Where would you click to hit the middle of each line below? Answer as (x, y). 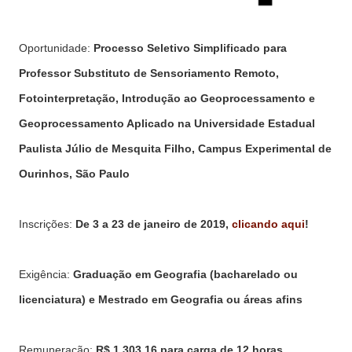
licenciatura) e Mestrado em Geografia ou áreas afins (161, 299)
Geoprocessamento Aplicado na (106, 123)
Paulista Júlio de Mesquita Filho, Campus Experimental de (175, 148)
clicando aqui (268, 224)
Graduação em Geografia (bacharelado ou (185, 274)
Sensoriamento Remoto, (214, 73)
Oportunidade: (56, 48)
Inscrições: (47, 224)
